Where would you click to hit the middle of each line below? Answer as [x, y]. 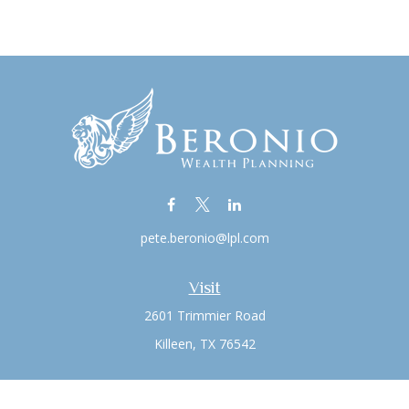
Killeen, [175, 344]
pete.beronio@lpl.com [204, 238]
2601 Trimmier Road [204, 315]
